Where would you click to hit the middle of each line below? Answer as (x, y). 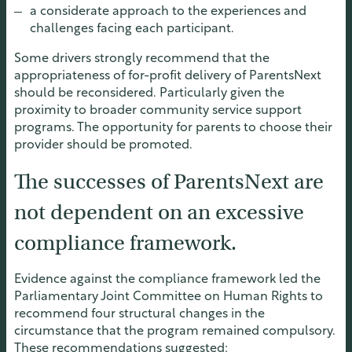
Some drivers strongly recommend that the (142, 59)
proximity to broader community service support (158, 111)
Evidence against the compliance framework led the (167, 280)
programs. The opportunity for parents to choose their (173, 128)
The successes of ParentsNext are (169, 182)
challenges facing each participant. (132, 29)
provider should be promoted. (103, 146)
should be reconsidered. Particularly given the (149, 94)
